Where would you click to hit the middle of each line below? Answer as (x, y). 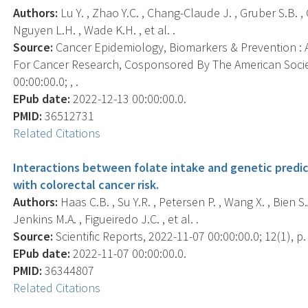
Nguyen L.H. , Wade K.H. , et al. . (95, 30)
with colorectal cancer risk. (86, 184)
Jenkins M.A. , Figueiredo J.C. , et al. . (106, 219)
